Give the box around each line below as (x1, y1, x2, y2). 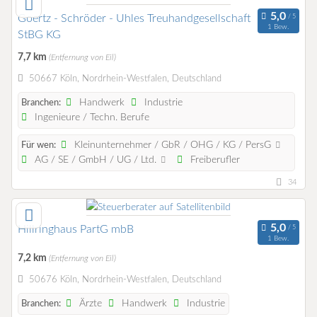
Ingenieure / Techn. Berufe (32, 112, 150, 122)
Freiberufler (187, 154, 240, 165)
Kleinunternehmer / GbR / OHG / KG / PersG (71, 139, 275, 150)
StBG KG (18, 28, 61, 40)
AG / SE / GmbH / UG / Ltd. (32, 154, 160, 165)
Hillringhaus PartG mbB (18, 223, 134, 235)
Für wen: (21, 140, 56, 150)
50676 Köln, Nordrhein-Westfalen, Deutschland (28, 275, 221, 285)
